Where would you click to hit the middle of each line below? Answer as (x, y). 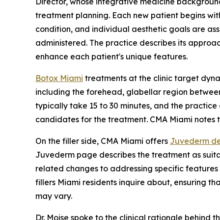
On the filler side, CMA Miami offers (103, 141)
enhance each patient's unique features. (111, 56)
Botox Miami (59, 78)
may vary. (54, 196)
